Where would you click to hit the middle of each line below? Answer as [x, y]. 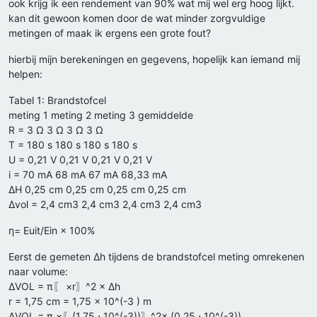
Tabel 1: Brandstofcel [57, 100]
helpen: [25, 74]
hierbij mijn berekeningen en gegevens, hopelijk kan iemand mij [154, 59]
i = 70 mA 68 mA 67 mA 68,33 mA [88, 175]
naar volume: [38, 272]
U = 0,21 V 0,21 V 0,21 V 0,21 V [80, 160]
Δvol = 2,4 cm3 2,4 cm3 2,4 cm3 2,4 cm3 [105, 204]
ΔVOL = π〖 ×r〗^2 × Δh [64, 287]
